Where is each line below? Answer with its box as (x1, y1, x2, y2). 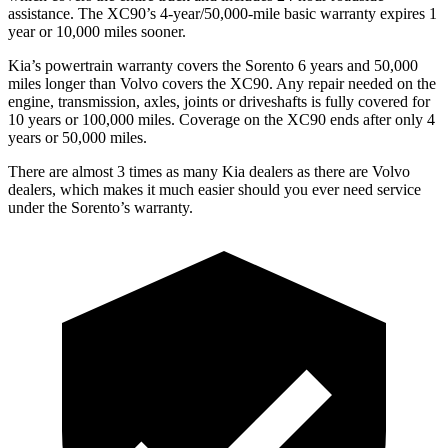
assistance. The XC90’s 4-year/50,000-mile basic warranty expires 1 (8, 4, 437, 22)
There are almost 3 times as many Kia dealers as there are (8, 162, 372, 180)
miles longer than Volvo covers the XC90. (8, 74, 273, 92)
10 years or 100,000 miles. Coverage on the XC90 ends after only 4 (8, 110, 435, 128)
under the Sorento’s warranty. (8, 198, 193, 216)
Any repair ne (273, 74, 363, 92)
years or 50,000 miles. (8, 128, 147, 146)
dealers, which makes (8, 180, 143, 198)
